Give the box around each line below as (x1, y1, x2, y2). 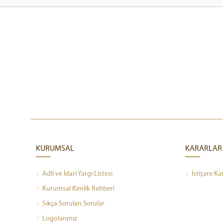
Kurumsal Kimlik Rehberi (42, 185, 114, 193)
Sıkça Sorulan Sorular (42, 200, 105, 208)
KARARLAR (185, 144, 222, 153)
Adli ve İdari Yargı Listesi (42, 170, 112, 178)
